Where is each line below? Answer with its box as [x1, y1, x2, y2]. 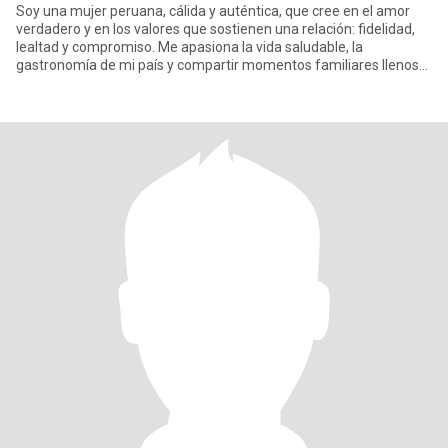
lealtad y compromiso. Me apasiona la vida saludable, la [16, 39, 363, 55]
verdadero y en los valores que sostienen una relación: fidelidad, [16, 21, 415, 37]
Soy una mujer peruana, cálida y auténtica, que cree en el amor [16, 3, 410, 19]
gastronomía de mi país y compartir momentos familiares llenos [16, 57, 419, 73]
